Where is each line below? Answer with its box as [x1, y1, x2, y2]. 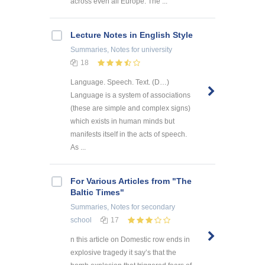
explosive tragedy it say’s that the [70, 248, 176, 257]
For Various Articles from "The [70, 176, 192, 186]
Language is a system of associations [70, 91, 190, 99]
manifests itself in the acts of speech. [70, 130, 187, 138]
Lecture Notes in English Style [70, 30, 193, 40]
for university [130, 45, 172, 54]
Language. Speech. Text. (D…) [70, 77, 169, 86]
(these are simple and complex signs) [70, 104, 190, 112]
